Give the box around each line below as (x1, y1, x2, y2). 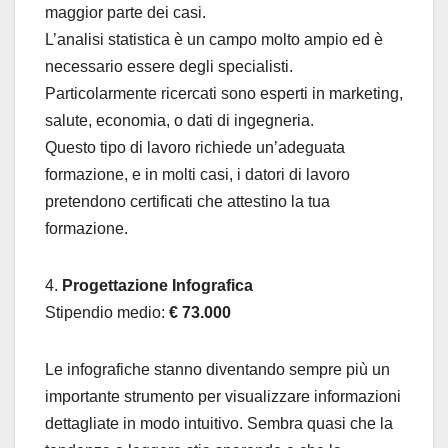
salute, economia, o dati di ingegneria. (45, 111, 314, 129)
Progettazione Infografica (62, 276, 253, 294)
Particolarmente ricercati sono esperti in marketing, (45, 84, 403, 102)
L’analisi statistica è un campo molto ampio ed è (45, 30, 383, 48)
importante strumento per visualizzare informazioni (45, 387, 401, 405)
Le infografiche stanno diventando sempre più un (45, 360, 390, 378)
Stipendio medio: (45, 303, 169, 321)
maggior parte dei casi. (45, 3, 206, 21)
